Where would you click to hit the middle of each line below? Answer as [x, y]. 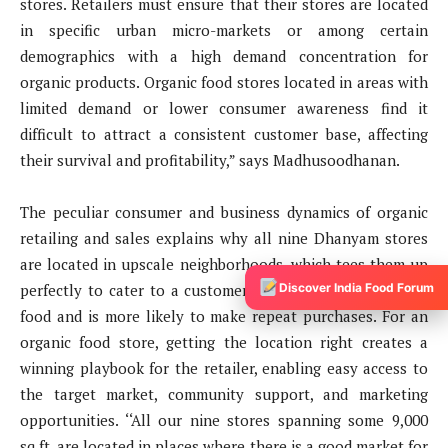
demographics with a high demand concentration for [224, 55]
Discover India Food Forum [356, 287]
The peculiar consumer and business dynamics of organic [224, 211]
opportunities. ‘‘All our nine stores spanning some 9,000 [224, 419]
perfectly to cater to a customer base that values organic [224, 289]
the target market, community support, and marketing [224, 393]
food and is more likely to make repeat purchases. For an [224, 315]
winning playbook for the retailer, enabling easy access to [224, 367]
